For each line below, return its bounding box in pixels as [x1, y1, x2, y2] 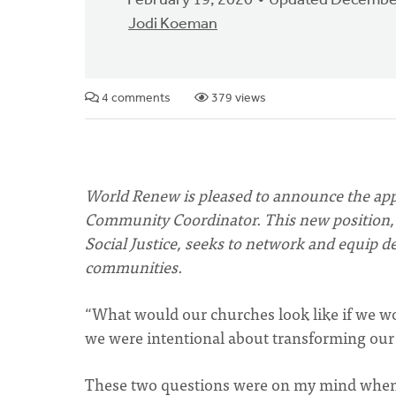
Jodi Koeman [128, 16, 217, 33]
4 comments [99, 92, 171, 105]
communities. [85, 254, 186, 279]
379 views [209, 92, 266, 105]
